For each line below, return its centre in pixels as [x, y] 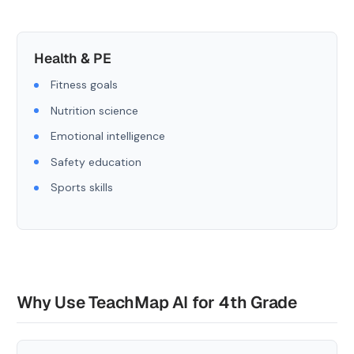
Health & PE [73, 58]
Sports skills [82, 187]
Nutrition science [94, 110]
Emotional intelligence [108, 136]
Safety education [96, 162]
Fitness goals [84, 85]
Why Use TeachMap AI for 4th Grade [157, 302]
